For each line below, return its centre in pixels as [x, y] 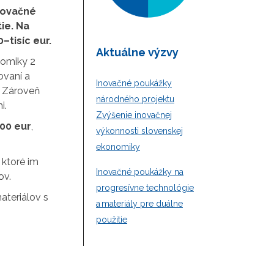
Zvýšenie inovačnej [134, 115]
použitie [112, 219]
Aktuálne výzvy [137, 52]
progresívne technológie [145, 187]
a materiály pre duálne [139, 203]
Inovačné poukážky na [140, 172]
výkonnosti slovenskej [139, 131]
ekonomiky [118, 146]
